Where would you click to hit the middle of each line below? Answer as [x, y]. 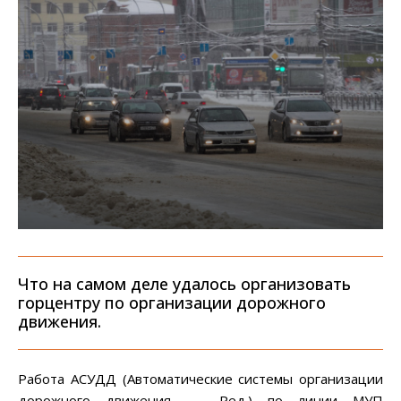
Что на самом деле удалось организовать [184, 284]
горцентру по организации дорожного [172, 303]
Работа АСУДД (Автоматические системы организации [200, 379]
